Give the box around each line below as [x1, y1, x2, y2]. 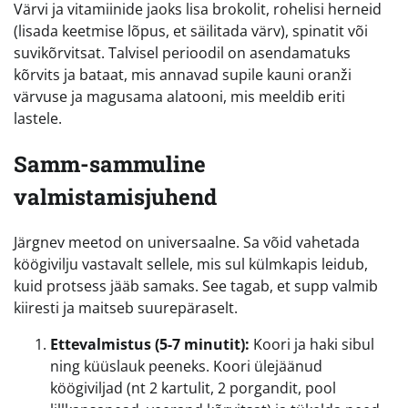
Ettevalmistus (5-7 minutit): [50, 333, 250, 354]
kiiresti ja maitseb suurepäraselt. [14, 297, 238, 318]
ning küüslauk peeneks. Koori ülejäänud [50, 355, 322, 376]
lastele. [14, 107, 62, 128]
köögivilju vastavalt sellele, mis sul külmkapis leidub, [14, 253, 368, 274]
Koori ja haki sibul [250, 333, 374, 354]
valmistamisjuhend [14, 181, 217, 211]
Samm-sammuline [14, 148, 206, 178]
